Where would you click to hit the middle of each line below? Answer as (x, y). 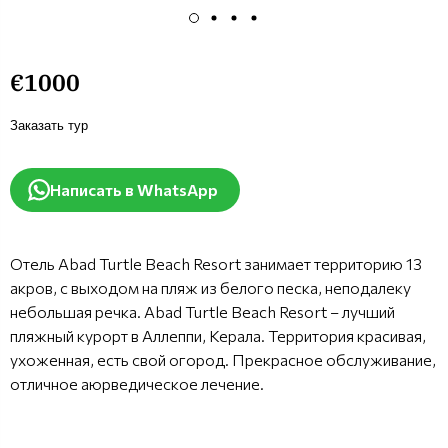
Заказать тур (49, 125)
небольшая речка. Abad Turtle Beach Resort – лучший (202, 311)
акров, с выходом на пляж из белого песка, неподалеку (210, 287)
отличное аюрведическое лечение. (137, 383)
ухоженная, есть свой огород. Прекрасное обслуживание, (223, 359)
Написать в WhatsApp (133, 189)
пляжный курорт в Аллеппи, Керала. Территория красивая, (218, 335)
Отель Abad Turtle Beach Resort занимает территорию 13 (216, 263)
